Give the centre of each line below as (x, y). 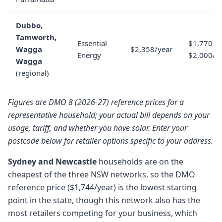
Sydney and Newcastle (52, 162)
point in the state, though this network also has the (104, 200)
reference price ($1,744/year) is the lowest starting (102, 187)
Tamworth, (36, 37)
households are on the (140, 162)
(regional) (32, 73)
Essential (92, 43)
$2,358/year (151, 49)
